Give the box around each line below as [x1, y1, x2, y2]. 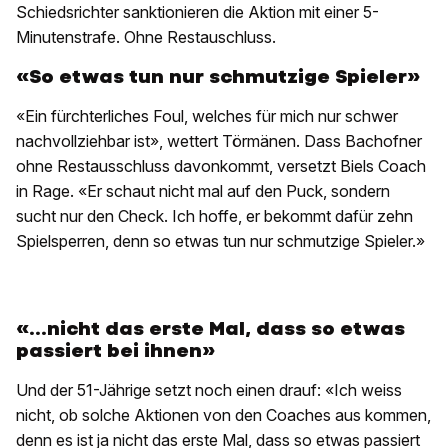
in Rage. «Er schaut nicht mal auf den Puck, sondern [16, 181, 390, 202]
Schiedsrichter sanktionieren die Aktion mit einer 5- [16, 2, 379, 23]
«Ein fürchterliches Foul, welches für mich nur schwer [16, 106, 398, 127]
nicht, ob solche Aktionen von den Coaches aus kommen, [16, 405, 431, 426]
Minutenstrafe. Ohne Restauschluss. [16, 27, 276, 48]
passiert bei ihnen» [16, 338, 215, 364]
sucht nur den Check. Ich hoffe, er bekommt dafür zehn [16, 206, 413, 227]
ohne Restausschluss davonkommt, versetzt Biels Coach [16, 156, 426, 177]
